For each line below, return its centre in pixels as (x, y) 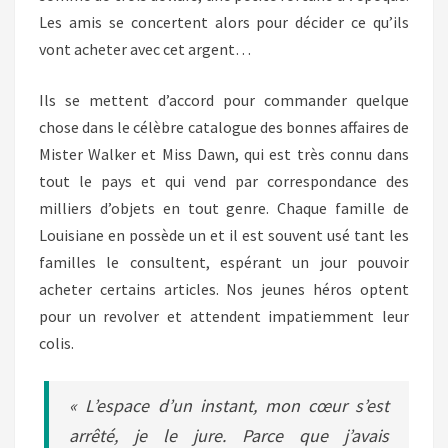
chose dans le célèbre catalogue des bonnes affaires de (224, 127)
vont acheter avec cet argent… (145, 49)
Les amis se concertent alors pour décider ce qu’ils (224, 22)
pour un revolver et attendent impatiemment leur (224, 316)
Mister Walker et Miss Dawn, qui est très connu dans (224, 154)
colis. (56, 343)
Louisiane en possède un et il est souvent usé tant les (224, 235)
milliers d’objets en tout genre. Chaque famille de (224, 208)
